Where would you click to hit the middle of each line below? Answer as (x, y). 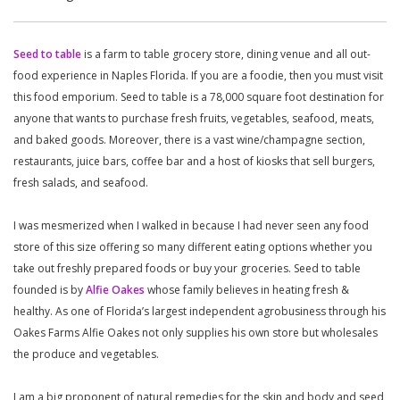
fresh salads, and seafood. (81, 182)
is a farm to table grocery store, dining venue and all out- (226, 54)
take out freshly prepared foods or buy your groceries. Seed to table (187, 268)
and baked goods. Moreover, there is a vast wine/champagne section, (189, 139)
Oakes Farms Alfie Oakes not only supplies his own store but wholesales (196, 332)
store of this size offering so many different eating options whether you (193, 246)
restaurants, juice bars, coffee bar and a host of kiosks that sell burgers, (194, 161)
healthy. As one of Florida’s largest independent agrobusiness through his (200, 311)
